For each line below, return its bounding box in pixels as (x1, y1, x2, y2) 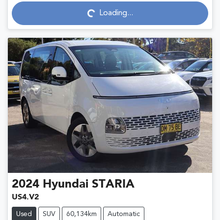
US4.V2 (12, 193, 39, 201)
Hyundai (43, 178, 88, 191)
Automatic (108, 210, 140, 218)
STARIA (92, 178, 135, 191)
